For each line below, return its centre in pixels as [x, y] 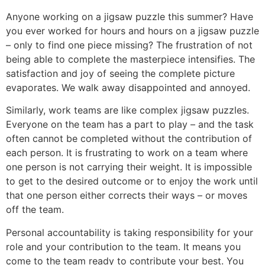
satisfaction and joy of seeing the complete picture [120, 73]
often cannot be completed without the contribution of [129, 139]
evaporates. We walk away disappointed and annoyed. [128, 88]
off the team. [35, 210]
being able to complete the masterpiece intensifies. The [130, 59]
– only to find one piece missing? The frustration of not [129, 45]
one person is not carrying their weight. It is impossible [129, 167]
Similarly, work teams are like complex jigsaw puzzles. [127, 110]
